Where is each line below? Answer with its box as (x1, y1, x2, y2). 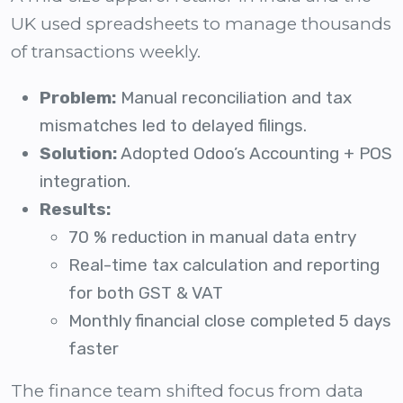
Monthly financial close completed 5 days (68, 310, 391, 332)
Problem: (40, 87, 116, 109)
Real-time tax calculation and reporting (68, 255, 380, 276)
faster (68, 338, 119, 360)
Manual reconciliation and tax (116, 87, 352, 109)
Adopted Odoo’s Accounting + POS (117, 143, 392, 165)
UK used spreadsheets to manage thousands (11, 13, 391, 35)
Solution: (40, 143, 117, 165)
